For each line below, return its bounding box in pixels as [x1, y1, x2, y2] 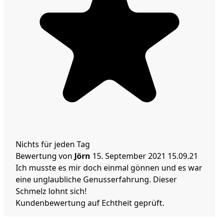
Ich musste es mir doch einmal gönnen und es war [16, 162, 202, 174]
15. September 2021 [92, 151, 168, 162]
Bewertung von [16, 151, 72, 162]
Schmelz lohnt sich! [16, 186, 87, 197]
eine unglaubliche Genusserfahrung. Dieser [16, 174, 177, 185]
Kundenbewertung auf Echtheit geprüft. [16, 197, 164, 209]
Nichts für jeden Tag [16, 139, 90, 150]
